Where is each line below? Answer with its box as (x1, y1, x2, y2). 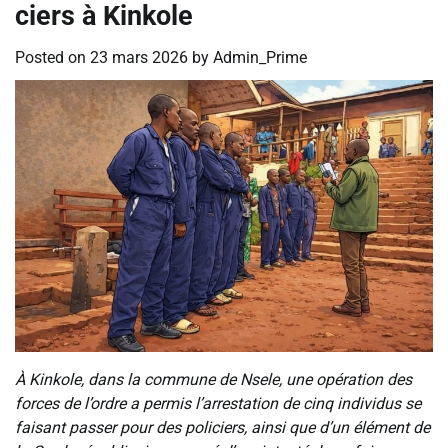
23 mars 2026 (90, 48, 188, 67)
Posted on (15, 48, 90, 67)
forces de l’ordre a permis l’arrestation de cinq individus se (15, 393, 421, 413)
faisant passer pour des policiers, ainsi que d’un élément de (15, 417, 430, 437)
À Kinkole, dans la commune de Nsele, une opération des (15, 369, 412, 389)
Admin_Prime (213, 48, 307, 67)
